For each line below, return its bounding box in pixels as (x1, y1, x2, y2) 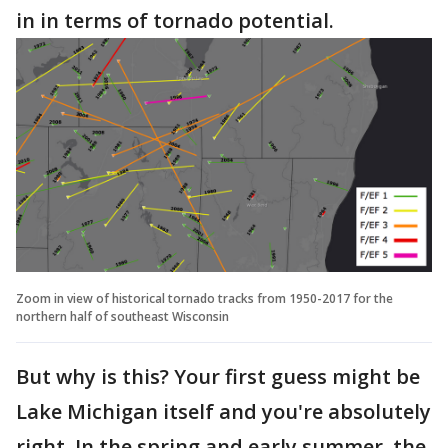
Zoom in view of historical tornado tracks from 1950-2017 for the (16, 289, 393, 307)
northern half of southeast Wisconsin (16, 307, 229, 325)
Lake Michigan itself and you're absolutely (16, 397, 431, 425)
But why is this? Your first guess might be (16, 362, 420, 390)
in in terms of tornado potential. (16, 6, 339, 34)
